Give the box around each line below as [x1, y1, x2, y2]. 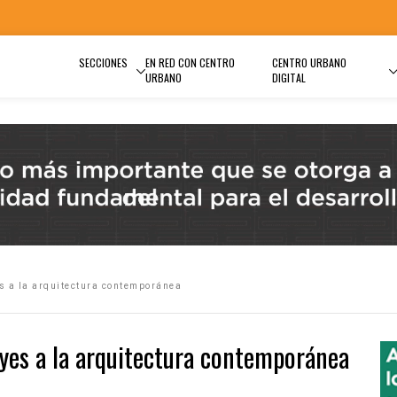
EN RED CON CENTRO [145, 55, 235, 70]
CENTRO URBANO [271, 55, 346, 70]
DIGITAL [271, 70, 306, 85]
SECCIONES [79, 55, 128, 70]
